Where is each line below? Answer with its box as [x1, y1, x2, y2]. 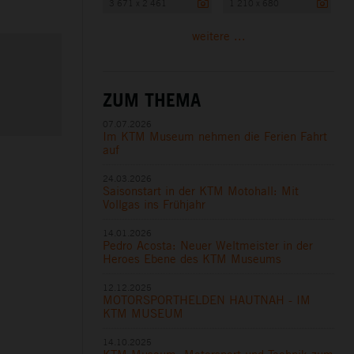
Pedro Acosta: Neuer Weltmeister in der [103, 237, 314, 253]
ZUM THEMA [103, 87, 201, 111]
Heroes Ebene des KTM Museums [103, 250, 282, 266]
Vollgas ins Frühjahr [103, 196, 206, 212]
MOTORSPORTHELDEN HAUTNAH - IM [103, 292, 311, 307]
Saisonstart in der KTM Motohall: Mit [103, 183, 299, 198]
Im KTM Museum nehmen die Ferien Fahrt [103, 128, 328, 144]
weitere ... [191, 28, 246, 43]
